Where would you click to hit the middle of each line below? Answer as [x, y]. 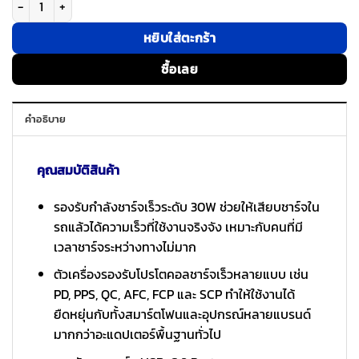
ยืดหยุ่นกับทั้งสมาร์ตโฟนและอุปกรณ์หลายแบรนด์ [182, 315]
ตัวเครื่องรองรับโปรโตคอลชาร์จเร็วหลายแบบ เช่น [181, 274]
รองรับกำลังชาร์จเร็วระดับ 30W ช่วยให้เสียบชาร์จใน [186, 206]
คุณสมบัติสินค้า [78, 169]
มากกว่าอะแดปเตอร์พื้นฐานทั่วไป [137, 335]
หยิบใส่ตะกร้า [179, 38]
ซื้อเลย [179, 70]
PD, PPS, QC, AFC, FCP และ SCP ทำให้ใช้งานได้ [174, 294]
